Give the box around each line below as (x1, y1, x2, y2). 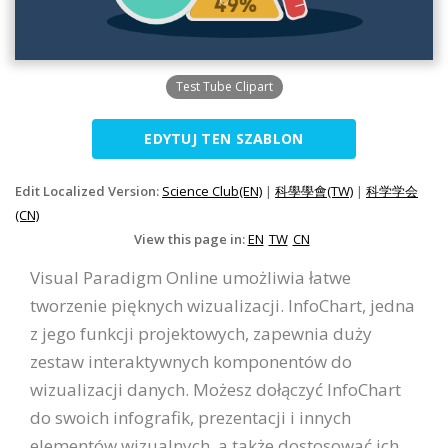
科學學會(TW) (275, 182, 353, 201)
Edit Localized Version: (15, 182, 162, 201)
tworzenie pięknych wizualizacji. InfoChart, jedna (30, 294, 415, 318)
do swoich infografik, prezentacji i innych (30, 406, 351, 430)
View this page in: (133, 230, 248, 249)
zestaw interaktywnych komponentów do (30, 350, 352, 374)
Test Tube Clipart (175, 78, 273, 96)
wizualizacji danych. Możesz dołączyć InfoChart (30, 378, 401, 402)
